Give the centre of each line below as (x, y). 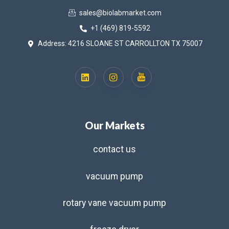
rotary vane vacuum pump (114, 203)
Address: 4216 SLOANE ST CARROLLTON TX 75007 (120, 44)
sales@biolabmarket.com (120, 13)
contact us (114, 150)
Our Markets (114, 125)
